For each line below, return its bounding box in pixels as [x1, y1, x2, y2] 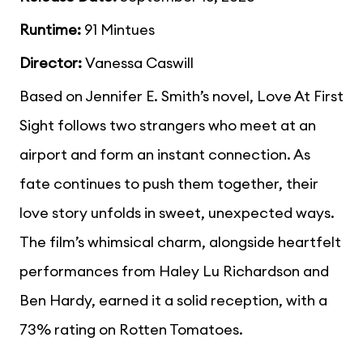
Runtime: [19, 20, 81, 40]
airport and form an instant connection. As [19, 145, 310, 164]
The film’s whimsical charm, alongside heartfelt [19, 233, 341, 252]
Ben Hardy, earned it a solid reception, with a [19, 291, 327, 310]
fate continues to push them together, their [19, 174, 318, 194]
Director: [19, 53, 85, 73]
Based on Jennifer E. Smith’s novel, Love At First [19, 87, 344, 106]
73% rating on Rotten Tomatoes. [19, 320, 243, 340]
